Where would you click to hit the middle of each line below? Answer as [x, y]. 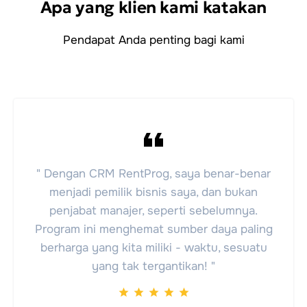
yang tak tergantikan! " [153, 266]
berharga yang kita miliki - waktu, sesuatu [153, 247]
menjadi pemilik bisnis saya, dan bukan [153, 192]
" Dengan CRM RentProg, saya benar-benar [153, 173]
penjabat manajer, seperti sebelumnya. [153, 210]
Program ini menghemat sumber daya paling [153, 229]
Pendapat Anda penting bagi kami [153, 40]
